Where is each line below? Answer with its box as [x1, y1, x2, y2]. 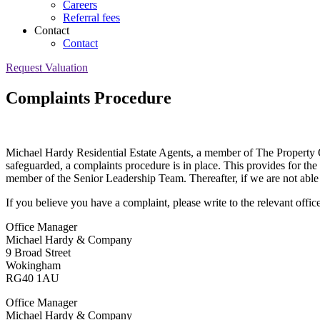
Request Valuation [6, 61, 88, 74]
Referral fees [63, 11, 120, 24]
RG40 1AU [6, 271, 59, 284]
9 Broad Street [6, 246, 71, 259]
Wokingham [6, 259, 61, 271]
